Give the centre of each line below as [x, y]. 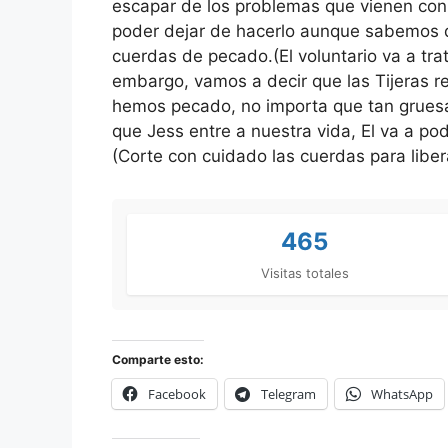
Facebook [177, 393]
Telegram [288, 393]
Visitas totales [304, 272]
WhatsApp [402, 393]
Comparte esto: [158, 359]
